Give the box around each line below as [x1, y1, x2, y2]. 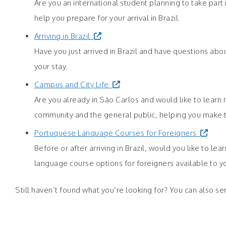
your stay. [34, 62, 68, 72]
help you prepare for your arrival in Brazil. [34, 13, 180, 23]
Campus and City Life [34, 80, 109, 90]
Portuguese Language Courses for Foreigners [34, 128, 197, 138]
